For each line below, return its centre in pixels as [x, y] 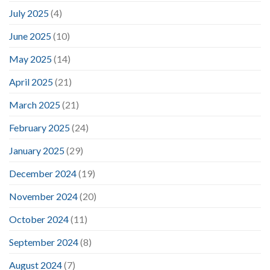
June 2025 [30, 36]
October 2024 [39, 219]
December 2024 [43, 173]
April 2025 [31, 81]
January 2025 [37, 150]
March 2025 [35, 104]
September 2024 [44, 242]
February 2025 [39, 127]
